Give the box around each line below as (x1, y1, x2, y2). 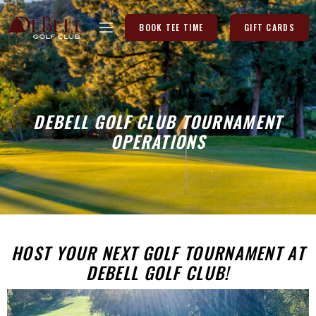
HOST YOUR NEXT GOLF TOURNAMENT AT (11, 240, 305, 265)
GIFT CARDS (243, 21, 295, 33)
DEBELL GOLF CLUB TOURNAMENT (33, 109, 283, 134)
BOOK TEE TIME (139, 21, 204, 33)
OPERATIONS (110, 128, 205, 154)
